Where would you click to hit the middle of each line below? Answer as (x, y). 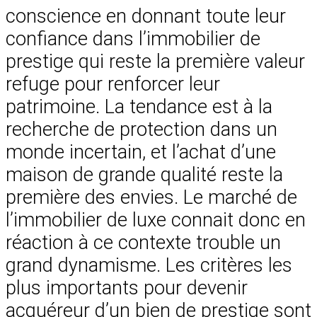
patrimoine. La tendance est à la (139, 106)
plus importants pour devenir (127, 288)
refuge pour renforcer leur (113, 84)
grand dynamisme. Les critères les (149, 265)
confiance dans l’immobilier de (133, 39)
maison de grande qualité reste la (144, 174)
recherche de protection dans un (142, 129)
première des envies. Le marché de (151, 197)
